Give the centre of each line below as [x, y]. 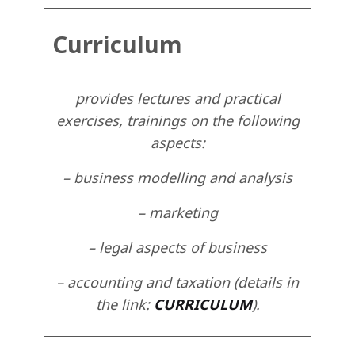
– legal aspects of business [177, 248]
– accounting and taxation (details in [177, 282]
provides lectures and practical [177, 99]
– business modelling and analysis [177, 178]
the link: [124, 305]
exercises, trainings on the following [177, 121]
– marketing [177, 213]
